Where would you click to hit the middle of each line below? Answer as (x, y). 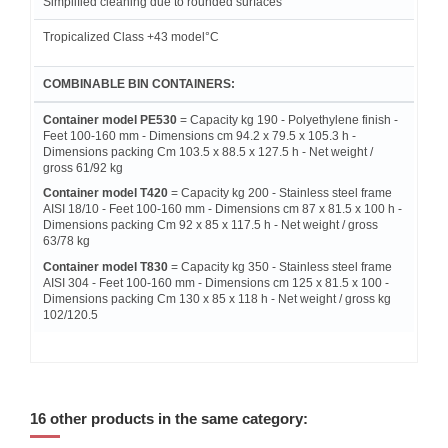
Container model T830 (105, 266)
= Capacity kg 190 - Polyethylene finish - (287, 119)
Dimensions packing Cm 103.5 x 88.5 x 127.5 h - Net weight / (208, 151)
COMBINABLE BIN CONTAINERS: (139, 83)
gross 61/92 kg (83, 167)
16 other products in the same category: (169, 418)
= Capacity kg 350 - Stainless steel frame (280, 266)
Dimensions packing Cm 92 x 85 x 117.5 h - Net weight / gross (210, 225)
